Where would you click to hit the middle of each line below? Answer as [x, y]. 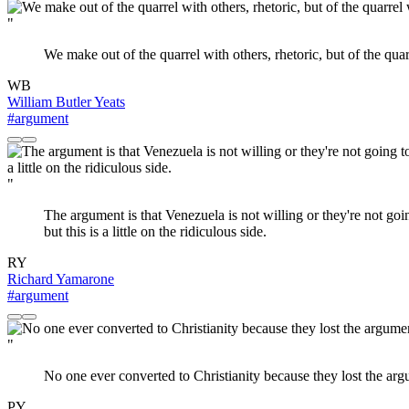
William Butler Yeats [66, 102]
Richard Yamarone [61, 279]
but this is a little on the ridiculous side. [155, 232]
